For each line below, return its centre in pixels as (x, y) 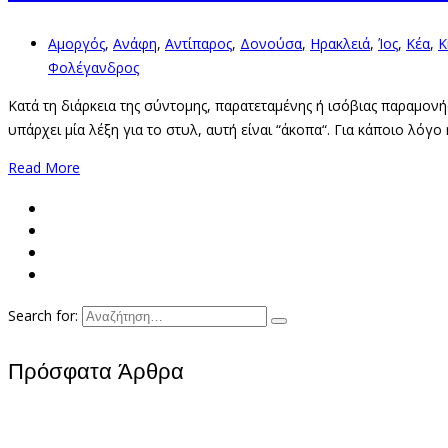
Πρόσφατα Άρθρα (96, 372)
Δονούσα (271, 44)
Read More (44, 168)
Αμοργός (76, 44)
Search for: (43, 316)
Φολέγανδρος (93, 68)
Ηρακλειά (340, 44)
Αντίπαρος (198, 44)
